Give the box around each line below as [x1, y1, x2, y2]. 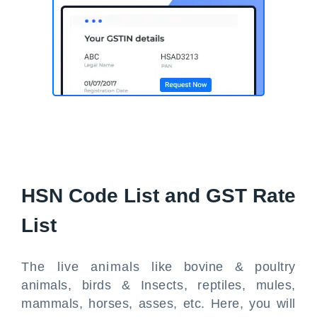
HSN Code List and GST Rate [21, 185, 296, 207]
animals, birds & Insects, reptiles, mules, [21, 278, 296, 292]
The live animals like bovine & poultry [21, 260, 296, 274]
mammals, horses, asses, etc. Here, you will [21, 296, 296, 311]
